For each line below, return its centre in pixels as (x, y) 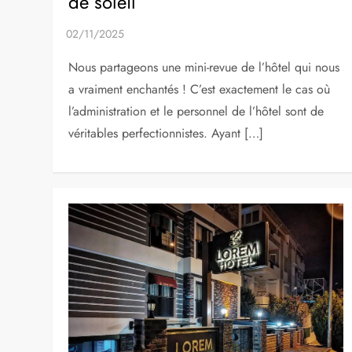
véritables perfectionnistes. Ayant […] (166, 133)
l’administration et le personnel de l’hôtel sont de (196, 111)
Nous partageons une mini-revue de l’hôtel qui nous (204, 67)
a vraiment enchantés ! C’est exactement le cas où (200, 89)
